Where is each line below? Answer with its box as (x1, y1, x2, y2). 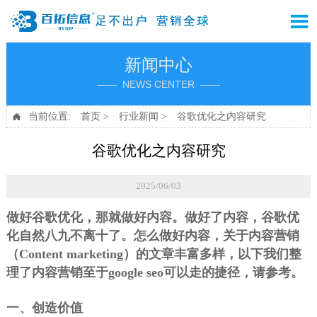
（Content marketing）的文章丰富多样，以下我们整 (6, 247, 301, 262)
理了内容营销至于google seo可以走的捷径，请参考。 (6, 265, 304, 280)
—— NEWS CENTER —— (97, 79, 220, 91)
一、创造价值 (6, 301, 83, 316)
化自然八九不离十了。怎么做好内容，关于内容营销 (6, 229, 299, 243)
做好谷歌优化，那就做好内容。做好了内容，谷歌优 (6, 210, 299, 225)
